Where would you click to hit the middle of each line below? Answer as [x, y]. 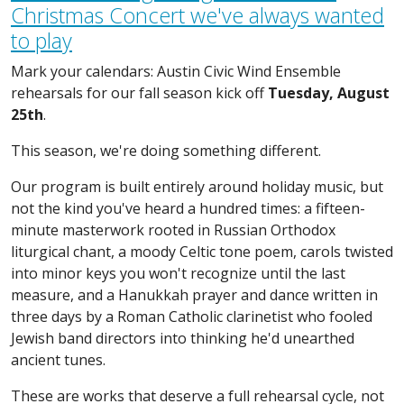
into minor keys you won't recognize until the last [178, 273]
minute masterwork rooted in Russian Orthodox [173, 230]
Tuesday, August [329, 92]
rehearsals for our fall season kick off [139, 92]
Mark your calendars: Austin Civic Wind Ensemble [176, 71]
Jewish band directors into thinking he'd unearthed [183, 338]
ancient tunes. [58, 359]
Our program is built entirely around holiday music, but [197, 186]
